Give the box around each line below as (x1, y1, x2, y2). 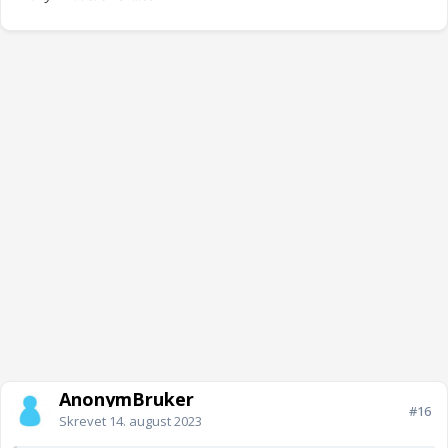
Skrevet (59, 412, 109, 431)
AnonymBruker (59, 387, 194, 412)
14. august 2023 (109, 412, 202, 431)
